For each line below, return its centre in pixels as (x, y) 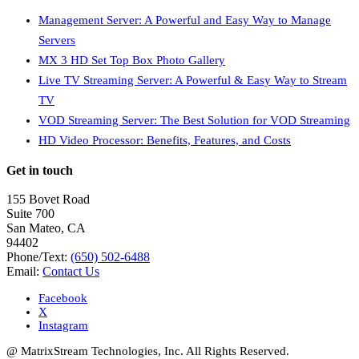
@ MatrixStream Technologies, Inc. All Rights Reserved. (148, 351)
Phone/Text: (38, 256)
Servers (57, 40)
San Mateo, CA (46, 228)
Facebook (63, 298)
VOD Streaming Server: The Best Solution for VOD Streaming (194, 120)
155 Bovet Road (48, 199)
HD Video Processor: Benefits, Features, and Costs (165, 140)
